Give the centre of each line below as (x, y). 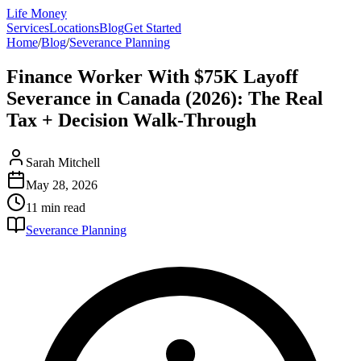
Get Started (153, 28)
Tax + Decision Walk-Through (131, 120)
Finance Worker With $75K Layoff (152, 76)
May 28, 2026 (62, 185)
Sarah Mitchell (63, 162)
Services (28, 28)
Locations (74, 28)
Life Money (37, 13)
